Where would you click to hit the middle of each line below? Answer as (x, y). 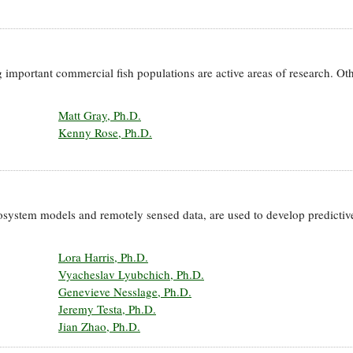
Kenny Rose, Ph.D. (105, 133)
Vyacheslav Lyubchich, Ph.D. (131, 275)
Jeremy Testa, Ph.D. (107, 309)
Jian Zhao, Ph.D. (99, 327)
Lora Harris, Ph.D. (103, 257)
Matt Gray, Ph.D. (100, 115)
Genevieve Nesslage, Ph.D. (125, 292)
